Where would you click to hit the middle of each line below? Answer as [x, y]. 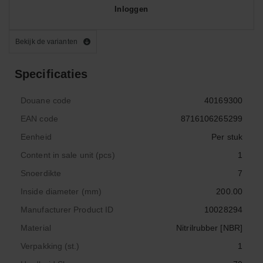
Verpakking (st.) [50, 246]
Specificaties [51, 74]
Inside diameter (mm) [61, 191]
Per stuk [227, 137]
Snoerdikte [41, 173]
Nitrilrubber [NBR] [209, 228]
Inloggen [131, 9]
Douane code [46, 100]
